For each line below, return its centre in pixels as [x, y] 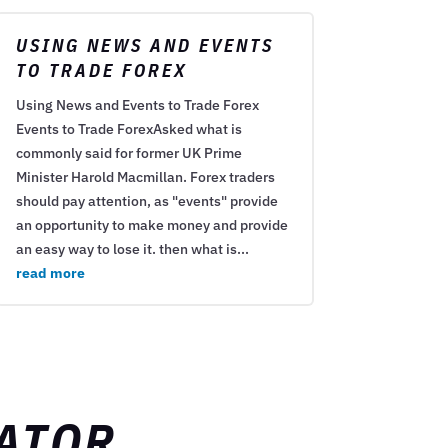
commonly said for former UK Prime [128, 153]
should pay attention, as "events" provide [146, 201]
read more [50, 273]
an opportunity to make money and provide [151, 225]
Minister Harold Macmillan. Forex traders [145, 177]
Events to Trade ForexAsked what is [128, 129]
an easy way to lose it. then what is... [132, 249]
